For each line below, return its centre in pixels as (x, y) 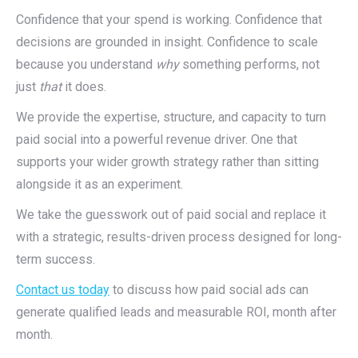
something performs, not (249, 64)
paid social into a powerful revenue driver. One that (157, 139)
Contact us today (63, 290)
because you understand (86, 64)
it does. (84, 87)
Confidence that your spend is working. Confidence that (169, 20)
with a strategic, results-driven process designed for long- (179, 237)
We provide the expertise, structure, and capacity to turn (171, 117)
